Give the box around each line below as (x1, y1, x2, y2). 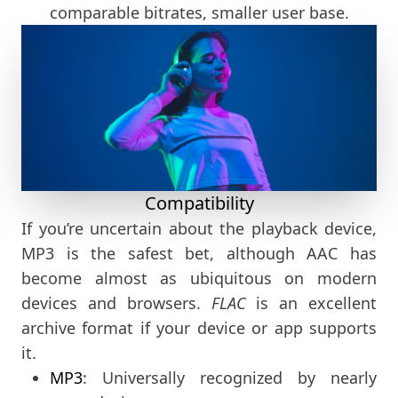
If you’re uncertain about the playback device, (21, 217, 377, 239)
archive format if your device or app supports (21, 316, 377, 338)
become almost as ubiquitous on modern (21, 267, 377, 289)
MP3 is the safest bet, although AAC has (21, 242, 377, 264)
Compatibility (144, 190, 254, 215)
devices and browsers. (21, 291, 211, 314)
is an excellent (245, 291, 377, 314)
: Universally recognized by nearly (83, 366, 377, 388)
